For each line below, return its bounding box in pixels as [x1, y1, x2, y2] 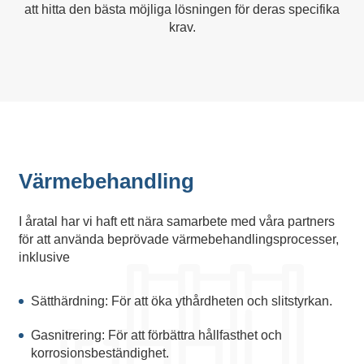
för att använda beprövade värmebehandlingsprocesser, [18, 232, 339, 246]
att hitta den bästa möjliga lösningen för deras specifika [24, 2, 340, 16]
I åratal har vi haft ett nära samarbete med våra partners [18, 214, 335, 228]
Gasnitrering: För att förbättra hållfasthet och [30, 328, 282, 342]
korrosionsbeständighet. [30, 346, 169, 360]
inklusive [18, 250, 70, 264]
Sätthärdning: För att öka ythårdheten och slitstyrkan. [30, 294, 332, 308]
